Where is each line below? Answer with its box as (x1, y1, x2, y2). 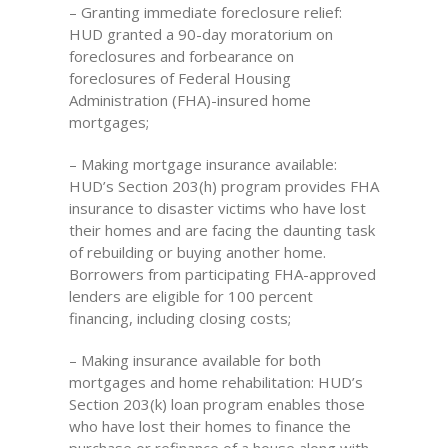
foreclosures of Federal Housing (68, 68, 291, 88)
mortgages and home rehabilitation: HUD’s (68, 372, 363, 392)
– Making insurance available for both (68, 350, 321, 370)
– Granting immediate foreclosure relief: (68, 2, 342, 22)
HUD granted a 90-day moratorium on (68, 24, 333, 44)
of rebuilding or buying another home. (68, 242, 326, 262)
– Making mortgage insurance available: (68, 154, 337, 174)
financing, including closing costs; (68, 308, 291, 328)
